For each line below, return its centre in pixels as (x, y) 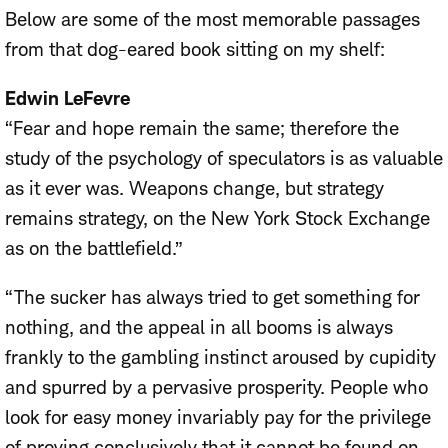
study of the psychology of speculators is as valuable (224, 158)
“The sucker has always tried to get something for (212, 297)
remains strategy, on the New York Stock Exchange (217, 218)
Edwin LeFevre (67, 98)
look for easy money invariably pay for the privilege (218, 417)
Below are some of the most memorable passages (212, 19)
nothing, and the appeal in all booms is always (199, 327)
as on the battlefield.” (94, 248)
